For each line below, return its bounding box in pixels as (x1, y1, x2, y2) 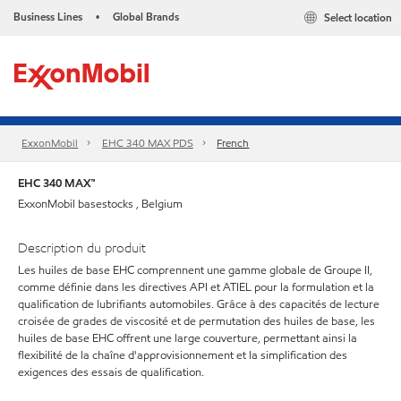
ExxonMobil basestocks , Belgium (18, 196, 183, 212)
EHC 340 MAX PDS (101, 135, 193, 151)
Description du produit (18, 239, 146, 257)
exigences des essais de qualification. (18, 363, 204, 380)
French (217, 135, 250, 151)
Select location (324, 10, 392, 26)
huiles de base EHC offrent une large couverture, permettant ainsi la (18, 329, 357, 346)
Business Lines (13, 9, 82, 24)
